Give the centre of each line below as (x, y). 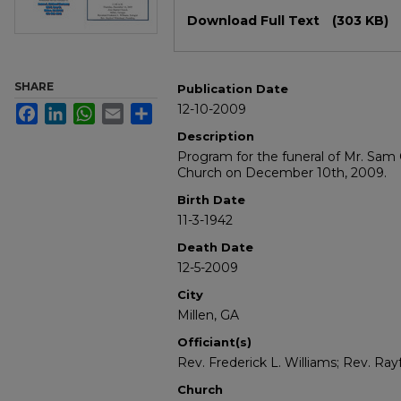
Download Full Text (255, 21)
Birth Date (211, 200)
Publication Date (233, 89)
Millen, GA (208, 316)
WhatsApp (124, 111)
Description (216, 137)
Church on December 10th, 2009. (282, 173)
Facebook (66, 111)
